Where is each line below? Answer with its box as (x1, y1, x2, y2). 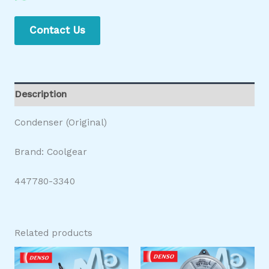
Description (14, 89, 67, 100)
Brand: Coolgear (14, 147, 87, 158)
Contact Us (29, 24, 85, 37)
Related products (14, 227, 92, 238)
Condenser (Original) (14, 117, 107, 128)
